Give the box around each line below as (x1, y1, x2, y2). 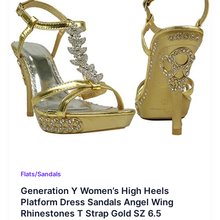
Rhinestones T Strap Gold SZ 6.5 (20, 208, 162, 219)
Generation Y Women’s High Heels (20, 185, 169, 196)
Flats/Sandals (20, 170, 61, 178)
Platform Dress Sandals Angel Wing (20, 196, 173, 208)
